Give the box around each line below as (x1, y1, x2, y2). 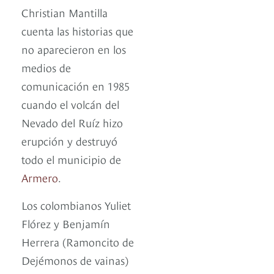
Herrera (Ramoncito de (21, 234, 134, 250)
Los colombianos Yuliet (21, 197, 131, 213)
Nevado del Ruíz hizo (21, 114, 123, 130)
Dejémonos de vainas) (21, 252, 128, 268)
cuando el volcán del (21, 96, 119, 112)
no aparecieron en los (21, 41, 126, 57)
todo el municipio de (21, 151, 121, 167)
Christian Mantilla (21, 4, 108, 20)
